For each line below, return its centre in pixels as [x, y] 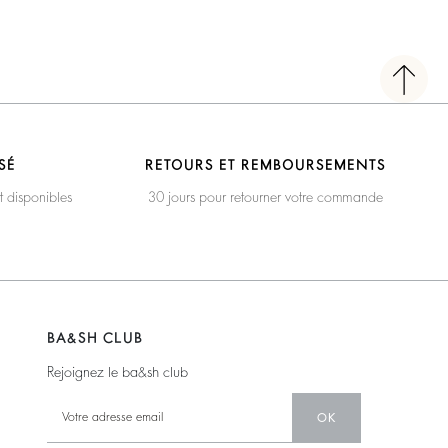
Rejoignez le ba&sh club [117, 371]
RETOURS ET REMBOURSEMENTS [265, 164]
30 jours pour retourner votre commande [265, 196]
